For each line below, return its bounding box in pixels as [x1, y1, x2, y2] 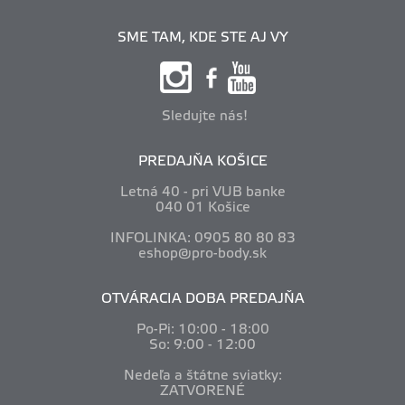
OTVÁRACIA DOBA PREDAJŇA [100, 292, 305, 306]
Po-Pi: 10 [136, 323, 196, 336]
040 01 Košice [155, 201, 250, 214]
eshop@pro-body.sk [138, 247, 267, 260]
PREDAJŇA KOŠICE [137, 155, 268, 168]
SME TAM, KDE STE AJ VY [117, 31, 288, 44]
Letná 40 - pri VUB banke [119, 185, 286, 199]
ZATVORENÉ [160, 384, 245, 398]
